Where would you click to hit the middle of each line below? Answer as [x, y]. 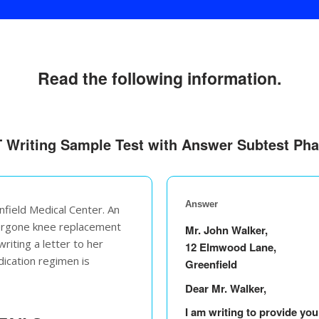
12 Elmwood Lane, [231, 247]
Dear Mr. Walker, [226, 288]
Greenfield [211, 265]
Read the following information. [159, 78]
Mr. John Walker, [226, 230]
